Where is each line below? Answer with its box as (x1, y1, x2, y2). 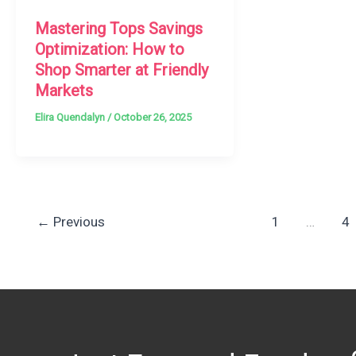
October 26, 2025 (114, 111, 192, 123)
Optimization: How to (35, 40, 184, 59)
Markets (35, 81, 93, 100)
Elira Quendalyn (35, 111, 107, 123)
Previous (49, 213, 105, 230)
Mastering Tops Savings (35, 19, 203, 38)
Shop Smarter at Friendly (35, 60, 208, 79)
